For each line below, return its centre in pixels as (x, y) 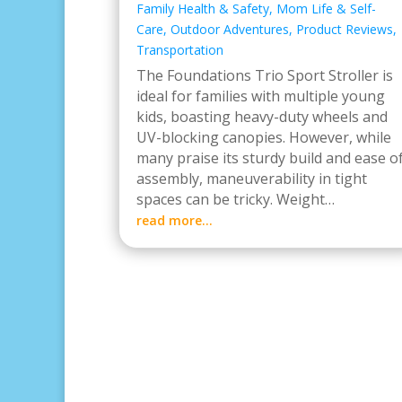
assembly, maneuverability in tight (252, 179)
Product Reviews (345, 29)
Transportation (180, 50)
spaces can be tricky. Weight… (236, 199)
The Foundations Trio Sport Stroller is (265, 75)
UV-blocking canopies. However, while (264, 137)
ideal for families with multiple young (261, 96)
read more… (175, 220)
